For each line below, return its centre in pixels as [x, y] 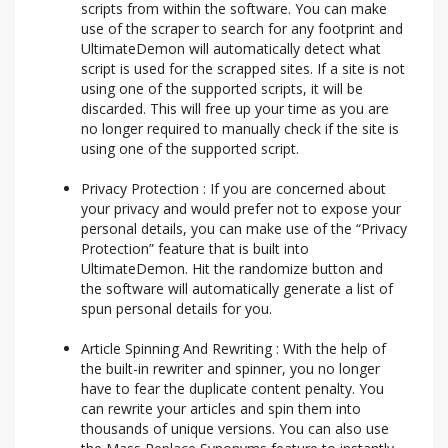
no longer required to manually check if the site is [240, 129]
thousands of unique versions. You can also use [235, 429]
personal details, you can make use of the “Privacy [244, 229]
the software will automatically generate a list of [237, 289]
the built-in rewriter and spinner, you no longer [230, 369]
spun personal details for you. [176, 309]
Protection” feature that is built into [195, 249]
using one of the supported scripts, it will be [222, 89]
